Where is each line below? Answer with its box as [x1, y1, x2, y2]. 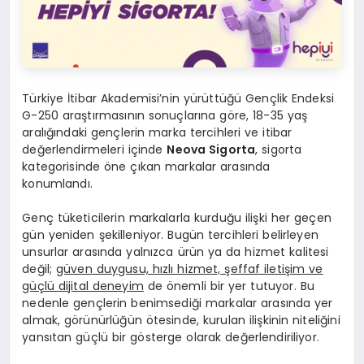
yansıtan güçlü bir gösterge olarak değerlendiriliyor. [22, 329, 319, 346]
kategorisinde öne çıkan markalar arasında [22, 158, 271, 175]
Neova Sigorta [167, 141, 256, 158]
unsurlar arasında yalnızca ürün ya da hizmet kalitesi [22, 244, 329, 261]
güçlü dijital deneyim [22, 278, 144, 295]
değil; [22, 261, 57, 278]
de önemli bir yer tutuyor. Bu [143, 278, 314, 295]
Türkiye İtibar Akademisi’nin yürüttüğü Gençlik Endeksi [22, 90, 335, 107]
